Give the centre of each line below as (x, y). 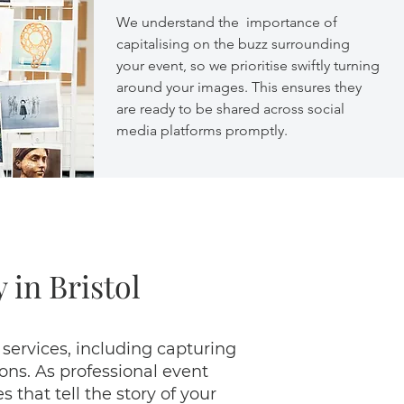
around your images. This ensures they (239, 87)
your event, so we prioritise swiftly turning (248, 65)
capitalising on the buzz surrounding (233, 44)
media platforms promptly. (202, 130)
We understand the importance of (227, 22)
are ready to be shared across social (230, 109)
